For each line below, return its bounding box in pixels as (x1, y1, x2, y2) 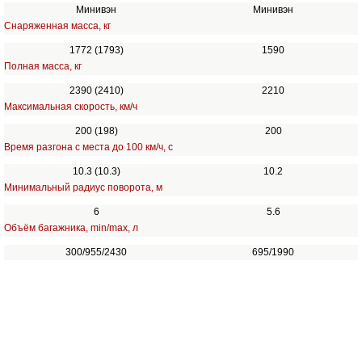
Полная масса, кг (3, 61, 82, 72)
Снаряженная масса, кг (3, 20, 111, 32)
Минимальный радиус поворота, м (3, 182, 162, 193)
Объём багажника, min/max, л (3, 222, 138, 234)
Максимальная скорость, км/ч (3, 101, 137, 112)
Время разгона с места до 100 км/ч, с (3, 141, 173, 153)
